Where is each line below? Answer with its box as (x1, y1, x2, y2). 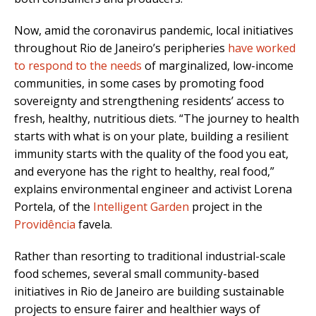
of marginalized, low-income (142, 58, 293, 74)
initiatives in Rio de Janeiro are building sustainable (14, 284, 284, 300)
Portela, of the (14, 199, 93, 215)
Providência (14, 217, 75, 233)
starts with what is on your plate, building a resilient (14, 128, 288, 145)
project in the (189, 199, 262, 215)
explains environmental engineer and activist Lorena (14, 181, 292, 197)
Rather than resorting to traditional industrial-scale (14, 248, 286, 265)
